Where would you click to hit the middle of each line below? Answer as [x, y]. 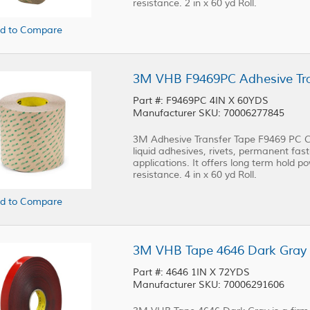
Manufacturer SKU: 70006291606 [209, 285]
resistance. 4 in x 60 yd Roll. [195, 175]
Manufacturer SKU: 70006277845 [209, 113]
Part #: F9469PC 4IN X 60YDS [202, 101]
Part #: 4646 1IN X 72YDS [209, 272]
